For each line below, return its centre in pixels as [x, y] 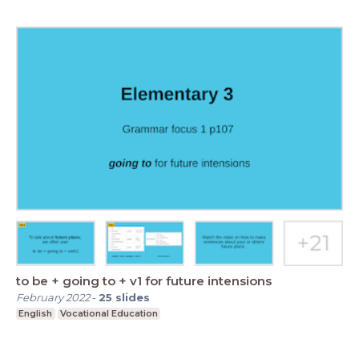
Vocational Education [109, 313]
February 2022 [53, 297]
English [36, 313]
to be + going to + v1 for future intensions [144, 280]
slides [133, 297]
